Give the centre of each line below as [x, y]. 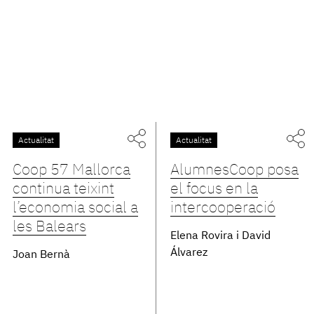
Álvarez [189, 253]
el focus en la [214, 189]
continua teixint [63, 189]
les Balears [49, 227]
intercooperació [223, 208]
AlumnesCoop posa [235, 170]
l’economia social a [75, 208]
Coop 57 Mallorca [71, 170]
